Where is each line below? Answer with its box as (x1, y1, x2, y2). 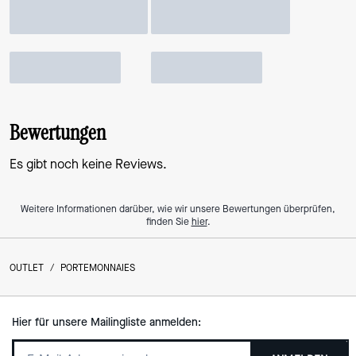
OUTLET (10, 261, 44, 274)
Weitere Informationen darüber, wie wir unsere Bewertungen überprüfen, (21, 202, 335, 215)
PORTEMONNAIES (60, 261, 135, 274)
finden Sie (145, 215, 192, 228)
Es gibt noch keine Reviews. (10, 155, 167, 172)
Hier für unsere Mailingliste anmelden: (11, 314, 201, 330)
